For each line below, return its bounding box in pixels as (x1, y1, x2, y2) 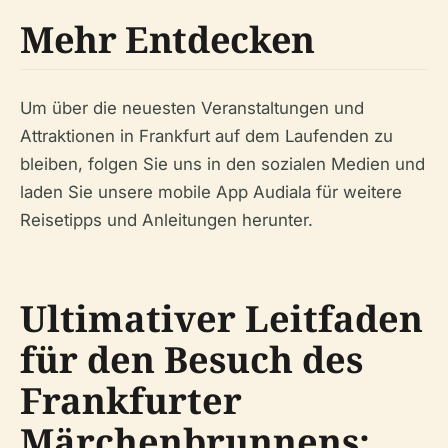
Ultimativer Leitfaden (20, 294, 423, 343)
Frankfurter (20, 376, 242, 425)
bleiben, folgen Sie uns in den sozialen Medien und (20, 154, 425, 174)
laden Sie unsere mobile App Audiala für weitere (20, 182, 402, 202)
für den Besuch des (20, 335, 363, 384)
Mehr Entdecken (20, 15, 315, 64)
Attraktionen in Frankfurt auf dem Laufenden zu (20, 126, 393, 146)
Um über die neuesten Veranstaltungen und (20, 98, 364, 118)
